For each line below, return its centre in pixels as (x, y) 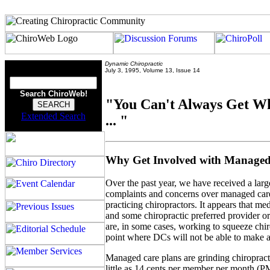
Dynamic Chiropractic (134, 64)
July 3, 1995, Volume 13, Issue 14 (152, 70)
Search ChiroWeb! (53, 94)
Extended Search (53, 116)
